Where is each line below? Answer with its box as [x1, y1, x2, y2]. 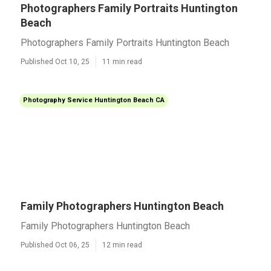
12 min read [102, 241, 142, 249]
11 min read [102, 57, 142, 66]
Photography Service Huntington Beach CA [23, 96, 165, 104]
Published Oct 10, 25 [21, 57, 90, 66]
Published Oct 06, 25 [21, 241, 90, 249]
